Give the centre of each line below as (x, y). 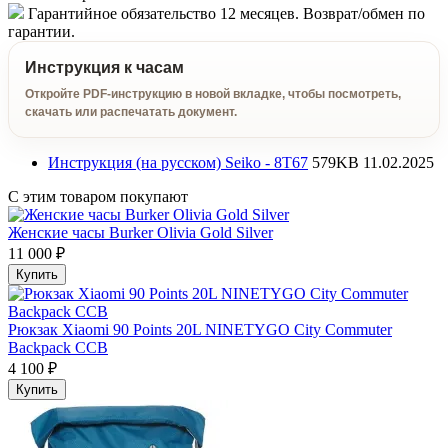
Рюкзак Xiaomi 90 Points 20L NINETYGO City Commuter (200, 330)
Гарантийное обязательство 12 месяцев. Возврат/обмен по (224, 14)
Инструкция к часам (104, 68)
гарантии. (41, 32)
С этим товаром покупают (98, 197)
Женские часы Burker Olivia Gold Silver (140, 233)
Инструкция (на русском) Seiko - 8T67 (178, 163)
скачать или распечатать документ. (131, 112)
